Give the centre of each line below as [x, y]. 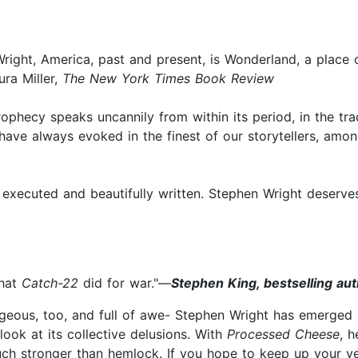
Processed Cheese [283, 334]
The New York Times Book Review [168, 79]
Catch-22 [50, 283]
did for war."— [125, 283]
